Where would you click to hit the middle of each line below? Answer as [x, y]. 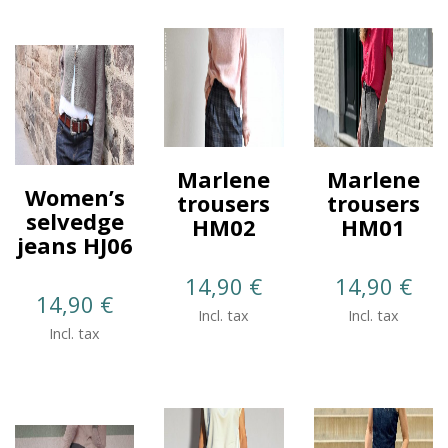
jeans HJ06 [74, 244]
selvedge [74, 220]
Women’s [74, 196]
